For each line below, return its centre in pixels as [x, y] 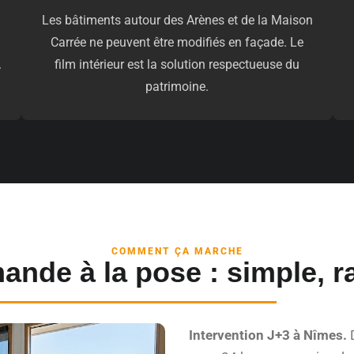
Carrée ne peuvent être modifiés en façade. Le [177, 43]
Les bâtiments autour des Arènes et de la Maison [177, 21]
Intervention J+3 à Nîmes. [267, 335]
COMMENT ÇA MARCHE [177, 252]
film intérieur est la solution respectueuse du [177, 65]
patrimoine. [177, 87]
